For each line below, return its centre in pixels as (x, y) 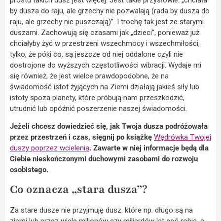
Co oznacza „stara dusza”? (79, 190)
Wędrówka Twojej (183, 137)
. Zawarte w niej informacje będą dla (149, 148)
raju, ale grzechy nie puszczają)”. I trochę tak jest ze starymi (107, 21)
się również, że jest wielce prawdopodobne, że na (89, 76)
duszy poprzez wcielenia (50, 148)
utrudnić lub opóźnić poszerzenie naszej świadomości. (98, 108)
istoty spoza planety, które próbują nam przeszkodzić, (97, 97)
